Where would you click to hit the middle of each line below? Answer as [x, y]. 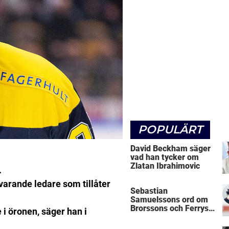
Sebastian [149, 191]
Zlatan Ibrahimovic [165, 166]
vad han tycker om [165, 157]
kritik [140, 217]
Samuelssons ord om [169, 200]
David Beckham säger [170, 148]
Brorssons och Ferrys [169, 209]
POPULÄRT [170, 129]
